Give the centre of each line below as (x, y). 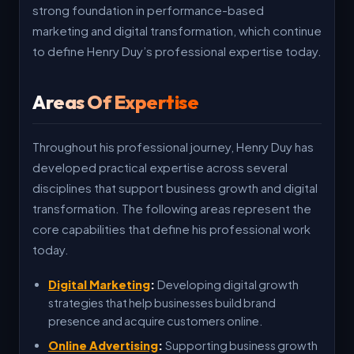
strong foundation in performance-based (148, 10)
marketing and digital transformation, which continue (177, 30)
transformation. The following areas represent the (172, 208)
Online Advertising (103, 345)
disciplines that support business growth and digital (175, 188)
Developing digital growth (228, 284)
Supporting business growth (241, 345)
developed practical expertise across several (160, 167)
